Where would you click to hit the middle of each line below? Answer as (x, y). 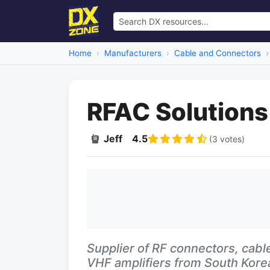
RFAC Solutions (177, 112)
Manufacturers (133, 53)
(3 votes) (227, 139)
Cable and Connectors (218, 53)
